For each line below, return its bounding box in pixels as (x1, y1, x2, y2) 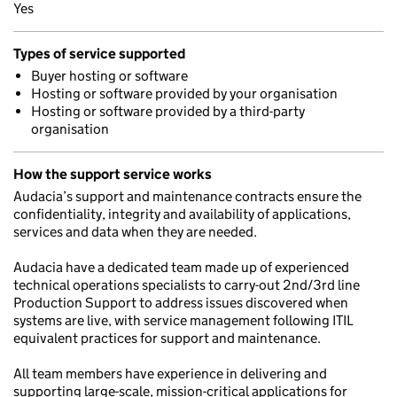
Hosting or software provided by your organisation (31, 85, 338, 102)
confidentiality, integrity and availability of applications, (13, 206, 351, 222)
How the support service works (13, 166, 212, 183)
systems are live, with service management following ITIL (13, 312, 354, 329)
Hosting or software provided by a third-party (31, 103, 305, 120)
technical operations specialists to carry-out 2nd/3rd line (13, 276, 360, 293)
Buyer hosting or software (31, 67, 188, 84)
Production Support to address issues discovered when (13, 294, 348, 311)
